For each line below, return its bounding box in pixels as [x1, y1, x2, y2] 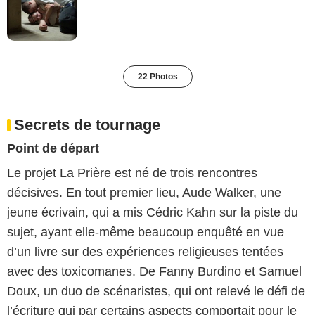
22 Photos [137, 72, 178, 82]
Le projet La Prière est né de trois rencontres [7, 166, 257, 181]
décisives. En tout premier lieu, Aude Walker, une [7, 186, 281, 200]
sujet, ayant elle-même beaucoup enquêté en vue [7, 225, 284, 240]
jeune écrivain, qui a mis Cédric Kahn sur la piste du [7, 205, 298, 220]
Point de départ [7, 141, 99, 156]
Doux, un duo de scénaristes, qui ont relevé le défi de [7, 284, 305, 299]
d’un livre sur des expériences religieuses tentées [7, 245, 283, 259]
